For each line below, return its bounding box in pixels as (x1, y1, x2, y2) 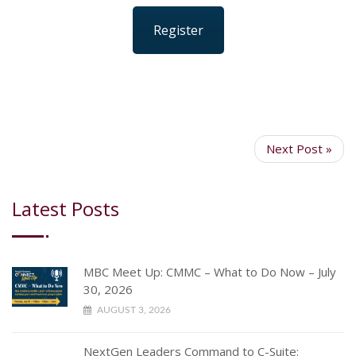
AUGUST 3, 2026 (95, 304, 171, 315)
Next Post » (266, 140, 332, 157)
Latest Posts (12, 195, 119, 222)
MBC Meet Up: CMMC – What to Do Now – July (83, 263, 336, 280)
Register (153, 21, 203, 39)
